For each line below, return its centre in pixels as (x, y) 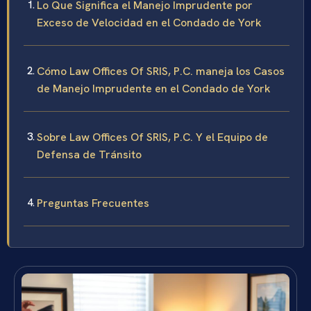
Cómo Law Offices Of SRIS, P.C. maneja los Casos (161, 71)
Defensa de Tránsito (89, 154)
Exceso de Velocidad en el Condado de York (149, 22)
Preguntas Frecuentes (93, 203)
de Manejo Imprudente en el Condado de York (154, 88)
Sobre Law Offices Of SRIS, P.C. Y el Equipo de (152, 137)
